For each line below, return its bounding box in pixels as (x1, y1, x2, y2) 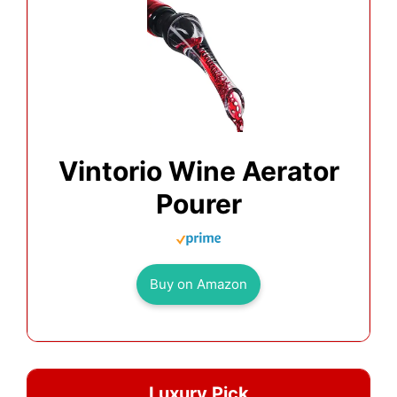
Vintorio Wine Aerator (58, 155, 339, 188)
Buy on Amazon (150, 276, 247, 293)
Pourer (155, 188, 242, 221)
